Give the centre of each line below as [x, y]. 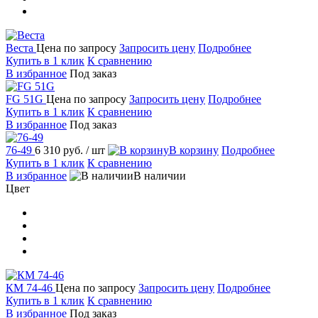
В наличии [160, 176]
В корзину [194, 150]
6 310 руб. [60, 150]
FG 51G [26, 99]
